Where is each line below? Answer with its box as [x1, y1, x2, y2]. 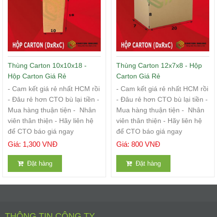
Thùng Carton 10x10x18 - [8, 61, 87, 69]
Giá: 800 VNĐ [116, 139, 160, 148]
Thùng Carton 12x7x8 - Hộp [116, 61, 202, 69]
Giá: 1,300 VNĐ [8, 139, 58, 148]
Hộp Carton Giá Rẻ [8, 72, 66, 80]
